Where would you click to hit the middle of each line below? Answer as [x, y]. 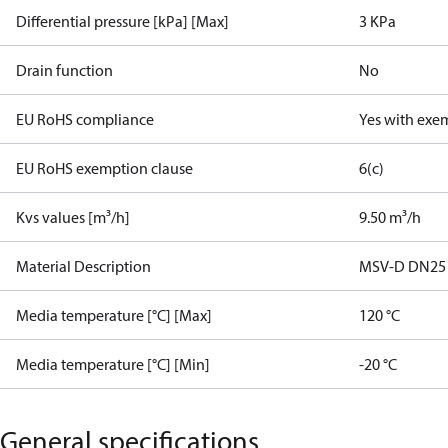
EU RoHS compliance [85, 119]
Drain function [64, 70]
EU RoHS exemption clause [104, 168]
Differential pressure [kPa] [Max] [122, 21]
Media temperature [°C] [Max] [114, 315]
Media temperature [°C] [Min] [113, 364]
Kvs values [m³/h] [73, 217]
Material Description [83, 266]
